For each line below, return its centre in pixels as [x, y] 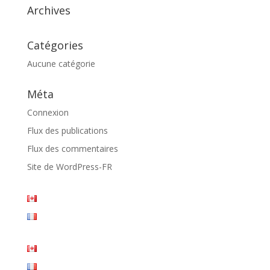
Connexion [48, 112]
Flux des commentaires [72, 149]
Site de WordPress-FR [69, 167]
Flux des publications [67, 130]
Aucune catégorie [61, 64]
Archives [49, 10]
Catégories [55, 45]
